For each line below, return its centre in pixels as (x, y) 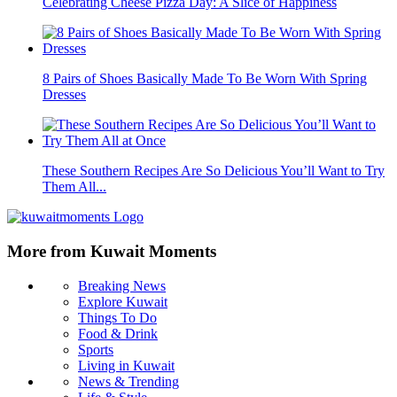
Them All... (74, 187)
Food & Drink (118, 333)
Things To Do (117, 317)
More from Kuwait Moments (112, 252)
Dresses (64, 95)
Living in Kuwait (126, 365)
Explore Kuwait (123, 301)
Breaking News (122, 285)
